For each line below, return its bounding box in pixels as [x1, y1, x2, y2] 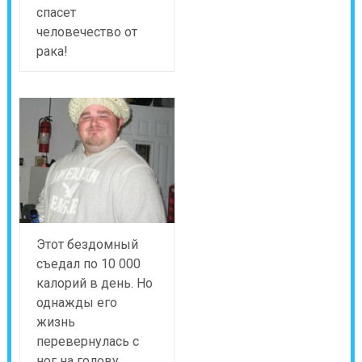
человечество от [36, 23, 137, 40]
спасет [36, 4, 76, 20]
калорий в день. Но [36, 276, 153, 291]
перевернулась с [36, 334, 139, 349]
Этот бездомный [36, 237, 138, 252]
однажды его [36, 295, 117, 310]
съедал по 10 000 [36, 256, 141, 271]
